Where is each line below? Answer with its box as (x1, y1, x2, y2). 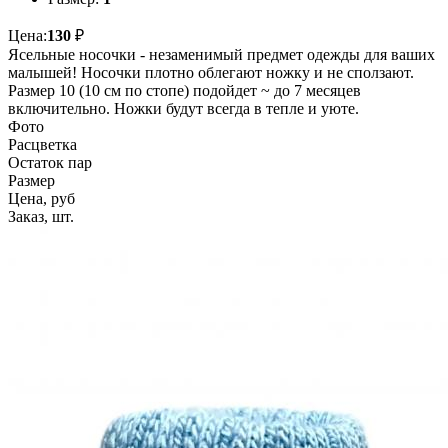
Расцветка (8, 136, 77, 154)
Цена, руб (8, 190, 75, 208)
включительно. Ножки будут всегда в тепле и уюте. (8, 100, 359, 118)
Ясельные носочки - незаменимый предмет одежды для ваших (8, 46, 435, 64)
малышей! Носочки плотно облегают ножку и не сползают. (8, 64, 414, 82)
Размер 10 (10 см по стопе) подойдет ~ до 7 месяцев (8, 82, 361, 100)
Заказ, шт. (8, 208, 74, 226)
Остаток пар (8, 154, 92, 172)
